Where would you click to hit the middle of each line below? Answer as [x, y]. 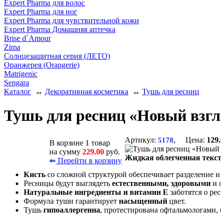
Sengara [17, 83]
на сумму [66, 151]
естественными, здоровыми [161, 183]
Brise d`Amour [27, 38]
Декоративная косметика [87, 92]
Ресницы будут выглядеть [68, 183]
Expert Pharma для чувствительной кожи [72, 20]
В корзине [67, 143]
